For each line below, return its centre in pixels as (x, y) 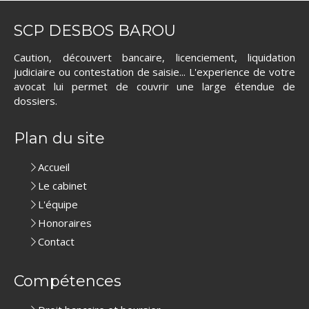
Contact (56, 241)
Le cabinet (62, 186)
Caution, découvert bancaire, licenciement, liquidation (154, 57)
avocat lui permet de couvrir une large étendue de (154, 86)
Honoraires (65, 223)
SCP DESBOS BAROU (95, 31)
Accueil (54, 167)
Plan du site (59, 138)
